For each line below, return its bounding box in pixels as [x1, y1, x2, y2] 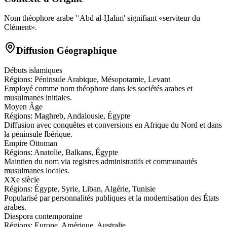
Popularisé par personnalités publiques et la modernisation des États [4, 193, 219, 202]
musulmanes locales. [4, 166, 69, 175]
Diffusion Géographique [16, 45, 117, 56]
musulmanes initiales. [4, 93, 72, 102]
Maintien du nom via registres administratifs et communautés [4, 157, 197, 166]
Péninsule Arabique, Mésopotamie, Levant [34, 74, 170, 84]
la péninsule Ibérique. [4, 129, 72, 138]
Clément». [4, 23, 37, 32]
